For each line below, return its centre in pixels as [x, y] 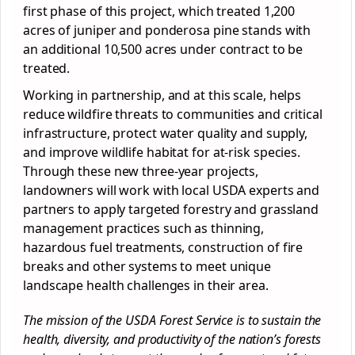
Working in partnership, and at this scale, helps [162, 95]
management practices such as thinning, [144, 228]
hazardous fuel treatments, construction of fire [163, 247]
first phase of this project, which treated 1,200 [159, 11]
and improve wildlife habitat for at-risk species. [163, 152]
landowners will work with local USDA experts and [172, 190]
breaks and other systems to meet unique [147, 266]
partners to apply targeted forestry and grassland [171, 209]
